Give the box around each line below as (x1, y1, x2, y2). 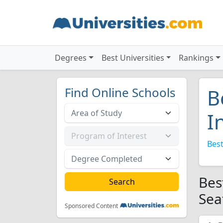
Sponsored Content (65, 202, 118, 210)
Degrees (55, 52, 87, 63)
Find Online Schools (65, 84, 176, 101)
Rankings (179, 52, 214, 63)
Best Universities (101, 52, 164, 63)
